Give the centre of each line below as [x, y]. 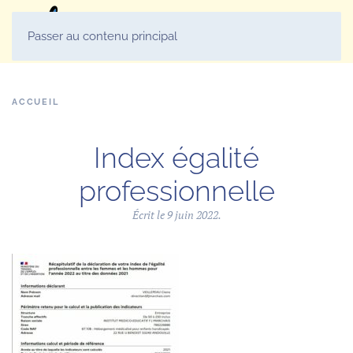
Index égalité [176, 158]
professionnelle [176, 191]
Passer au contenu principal [102, 36]
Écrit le [149, 215]
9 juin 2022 [192, 215]
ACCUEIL [35, 102]
